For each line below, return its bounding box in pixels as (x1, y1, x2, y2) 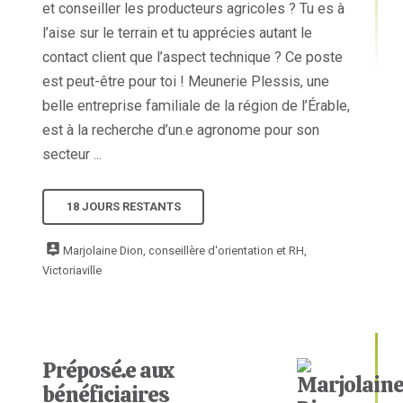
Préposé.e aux (42, 355, 175, 384)
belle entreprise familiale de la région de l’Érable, (42, 96, 351, 114)
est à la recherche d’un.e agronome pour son (42, 121, 320, 139)
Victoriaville (42, 264, 103, 278)
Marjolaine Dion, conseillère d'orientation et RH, (63, 244, 308, 258)
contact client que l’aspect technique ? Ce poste (42, 48, 344, 66)
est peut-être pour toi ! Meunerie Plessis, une (42, 72, 330, 90)
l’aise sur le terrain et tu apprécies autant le (42, 23, 313, 41)
